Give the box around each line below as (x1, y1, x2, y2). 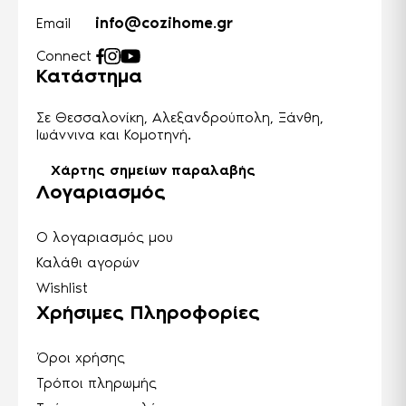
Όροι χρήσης (36, 349, 125, 367)
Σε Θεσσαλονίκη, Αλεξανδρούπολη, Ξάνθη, (36, 109, 324, 127)
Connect (36, 47, 92, 65)
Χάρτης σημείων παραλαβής (51, 160, 256, 179)
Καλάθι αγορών (36, 254, 140, 272)
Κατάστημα (36, 63, 142, 89)
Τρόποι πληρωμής (36, 374, 157, 392)
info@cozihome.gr (95, 14, 233, 33)
